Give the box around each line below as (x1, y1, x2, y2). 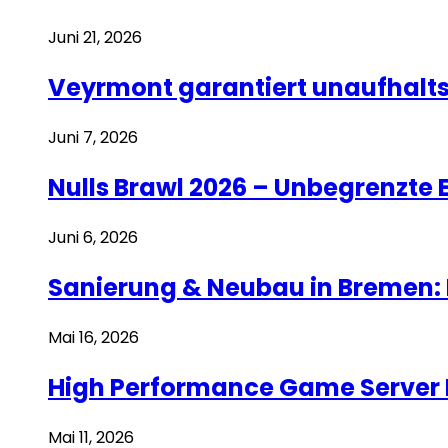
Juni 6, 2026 (48, 225, 138, 249)
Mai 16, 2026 (48, 325, 139, 349)
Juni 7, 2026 (48, 126, 138, 150)
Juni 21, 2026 (48, 26, 142, 50)
